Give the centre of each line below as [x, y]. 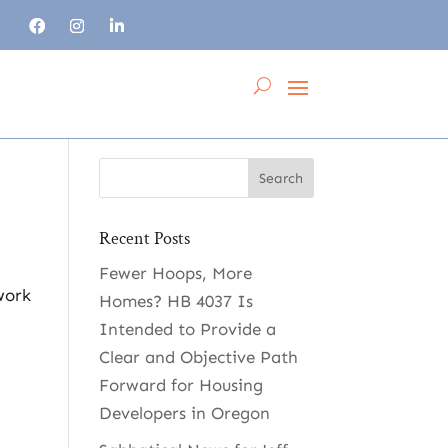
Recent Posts [144, 238]
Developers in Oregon [184, 413]
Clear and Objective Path [198, 357]
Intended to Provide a [187, 329]
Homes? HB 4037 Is [175, 301]
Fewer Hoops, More [175, 273]
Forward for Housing [180, 385]
